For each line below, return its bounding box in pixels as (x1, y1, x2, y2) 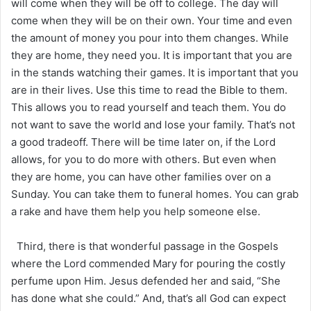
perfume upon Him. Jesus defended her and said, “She (11, 274, 280, 287)
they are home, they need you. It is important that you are (11, 48, 292, 62)
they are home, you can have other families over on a (11, 169, 271, 183)
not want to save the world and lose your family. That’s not (11, 117, 295, 131)
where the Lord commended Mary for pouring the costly (11, 256, 285, 270)
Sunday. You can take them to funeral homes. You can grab (11, 187, 299, 201)
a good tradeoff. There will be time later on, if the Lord (11, 135, 276, 149)
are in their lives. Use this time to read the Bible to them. (11, 83, 287, 96)
